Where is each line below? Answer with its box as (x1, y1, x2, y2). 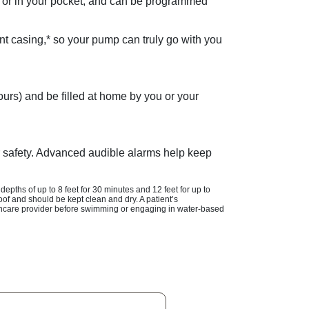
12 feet (152, 185, 178, 195)
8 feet (58, 185, 79, 195)
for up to (178, 185, 210, 195)
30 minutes (92, 185, 134, 195)
